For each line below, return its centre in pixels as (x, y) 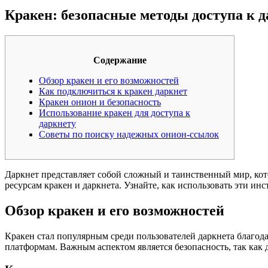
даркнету (57, 123)
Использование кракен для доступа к (115, 112)
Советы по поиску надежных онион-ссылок (129, 134)
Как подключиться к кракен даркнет (113, 91)
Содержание (120, 60)
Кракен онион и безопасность (100, 102)
